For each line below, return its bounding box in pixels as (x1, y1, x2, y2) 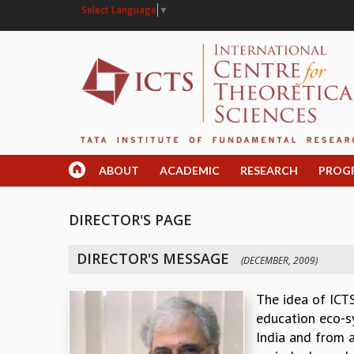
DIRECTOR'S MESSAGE (77, 249, 241, 269)
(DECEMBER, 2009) (241, 254, 318, 268)
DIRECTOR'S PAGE (69, 210, 192, 230)
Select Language (81, 2, 156, 17)
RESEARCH (240, 164, 298, 178)
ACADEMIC (160, 164, 220, 178)
